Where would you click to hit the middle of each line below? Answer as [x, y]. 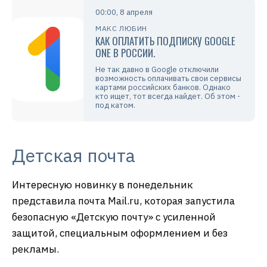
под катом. [115, 105]
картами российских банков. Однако [163, 87]
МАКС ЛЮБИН [121, 28]
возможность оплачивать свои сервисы [168, 78]
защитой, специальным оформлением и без [120, 233]
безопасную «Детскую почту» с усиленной [114, 217]
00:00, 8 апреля [124, 12]
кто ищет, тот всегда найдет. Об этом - [168, 96]
